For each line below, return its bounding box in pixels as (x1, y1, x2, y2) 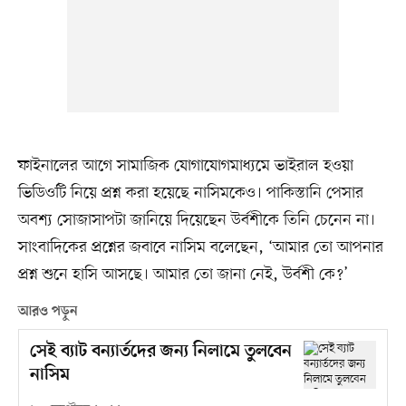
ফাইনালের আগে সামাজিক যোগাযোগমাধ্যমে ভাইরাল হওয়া (17, 155, 353, 178)
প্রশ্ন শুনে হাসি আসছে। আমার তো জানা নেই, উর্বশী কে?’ (17, 264, 348, 286)
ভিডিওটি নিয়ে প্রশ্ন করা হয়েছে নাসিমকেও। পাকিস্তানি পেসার (17, 182, 363, 205)
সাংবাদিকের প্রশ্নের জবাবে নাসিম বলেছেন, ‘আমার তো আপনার (17, 237, 383, 259)
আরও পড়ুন (17, 304, 78, 321)
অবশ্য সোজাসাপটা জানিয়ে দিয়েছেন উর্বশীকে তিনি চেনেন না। (17, 209, 375, 232)
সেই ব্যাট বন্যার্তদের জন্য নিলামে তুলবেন (29, 342, 292, 363)
